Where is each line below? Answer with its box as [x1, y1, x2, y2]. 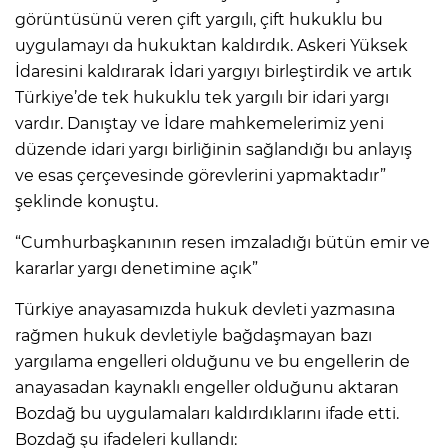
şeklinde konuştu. [15, 192, 158, 212]
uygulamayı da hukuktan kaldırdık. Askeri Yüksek [15, 36, 408, 56]
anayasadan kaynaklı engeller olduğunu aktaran [15, 378, 399, 398]
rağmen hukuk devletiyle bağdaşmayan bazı [15, 326, 372, 346]
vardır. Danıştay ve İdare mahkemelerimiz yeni [15, 114, 384, 134]
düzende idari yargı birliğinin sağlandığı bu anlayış [15, 140, 412, 160]
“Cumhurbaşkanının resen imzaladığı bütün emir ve [15, 233, 430, 253]
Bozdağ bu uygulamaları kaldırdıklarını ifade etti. [15, 404, 399, 424]
